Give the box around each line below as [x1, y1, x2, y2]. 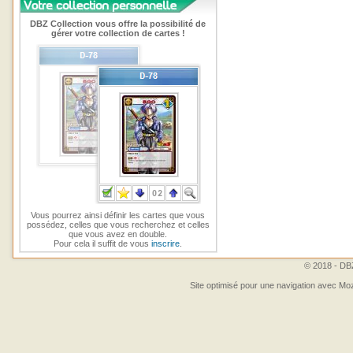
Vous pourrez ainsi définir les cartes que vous [31, 210, 206, 220]
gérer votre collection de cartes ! [51, 28, 185, 38]
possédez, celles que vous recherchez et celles [27, 220, 210, 229]
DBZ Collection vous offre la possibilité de [30, 19, 206, 28]
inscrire [151, 239, 180, 248]
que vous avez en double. [69, 229, 168, 239]
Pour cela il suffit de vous [54, 239, 152, 248]
